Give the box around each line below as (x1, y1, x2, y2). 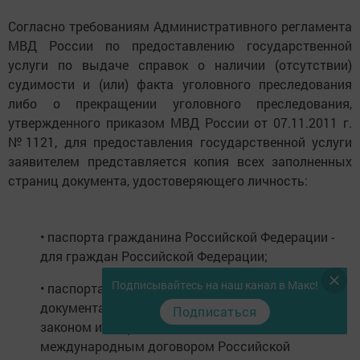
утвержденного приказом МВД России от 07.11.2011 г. (8, 114, 352, 131)
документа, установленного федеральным (40, 299, 298, 316)
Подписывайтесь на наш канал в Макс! (112, 277, 318, 292)
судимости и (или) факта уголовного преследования (8, 76, 352, 92)
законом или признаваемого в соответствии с (40, 318, 321, 335)
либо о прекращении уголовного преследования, (8, 95, 352, 112)
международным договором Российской (40, 337, 290, 354)
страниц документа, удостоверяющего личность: (8, 172, 308, 189)
